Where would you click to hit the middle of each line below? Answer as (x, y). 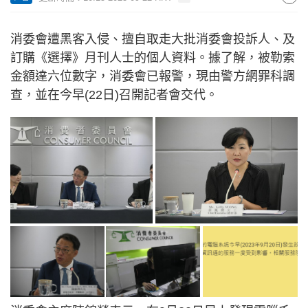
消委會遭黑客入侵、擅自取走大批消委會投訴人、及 (153, 39)
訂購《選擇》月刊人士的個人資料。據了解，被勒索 (153, 58)
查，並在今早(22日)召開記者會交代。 (114, 95)
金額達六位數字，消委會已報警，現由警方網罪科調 (153, 76)
